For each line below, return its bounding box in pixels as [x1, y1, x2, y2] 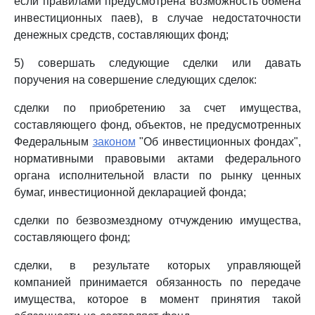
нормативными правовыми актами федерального [14, 153, 301, 165]
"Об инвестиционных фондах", [135, 136, 301, 148]
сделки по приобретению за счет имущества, [14, 102, 301, 114]
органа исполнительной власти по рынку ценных [14, 169, 301, 181]
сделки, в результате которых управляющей [14, 259, 301, 271]
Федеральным [14, 136, 93, 148]
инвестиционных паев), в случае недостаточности [14, 12, 301, 24]
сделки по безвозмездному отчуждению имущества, [14, 214, 301, 226]
